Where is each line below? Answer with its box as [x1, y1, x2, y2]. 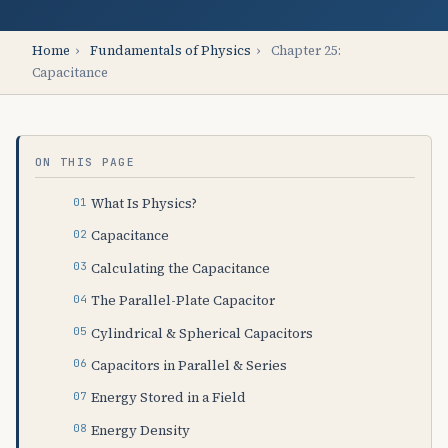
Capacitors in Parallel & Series [91, 355, 288, 374]
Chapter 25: [267, 42, 341, 60]
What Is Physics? [91, 193, 198, 212]
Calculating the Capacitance [91, 258, 271, 277]
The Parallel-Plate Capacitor [91, 291, 276, 310]
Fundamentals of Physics [89, 42, 251, 60]
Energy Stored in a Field [91, 388, 247, 407]
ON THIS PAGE [35, 154, 136, 169]
